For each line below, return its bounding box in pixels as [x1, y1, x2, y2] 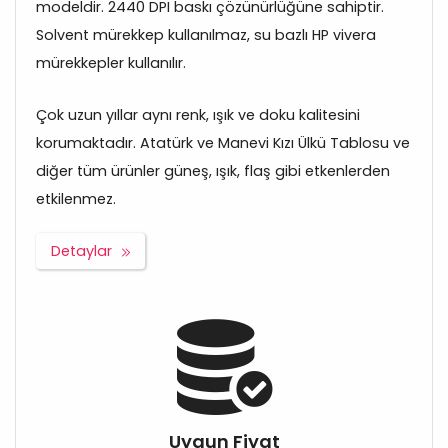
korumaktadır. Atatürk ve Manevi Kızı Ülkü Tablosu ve [36, 133, 410, 154]
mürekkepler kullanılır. [36, 53, 186, 74]
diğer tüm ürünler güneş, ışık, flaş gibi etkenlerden [36, 161, 390, 182]
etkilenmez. [36, 189, 116, 210]
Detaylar [51, 241, 112, 262]
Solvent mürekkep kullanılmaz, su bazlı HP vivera [36, 25, 376, 46]
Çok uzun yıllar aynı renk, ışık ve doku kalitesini [36, 105, 360, 126]
